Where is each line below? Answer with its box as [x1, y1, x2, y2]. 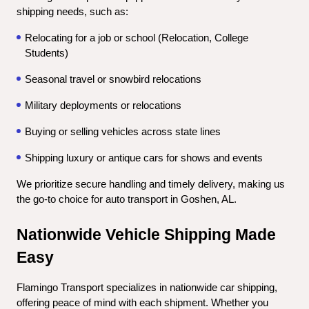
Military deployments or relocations [25, 99, 181, 111]
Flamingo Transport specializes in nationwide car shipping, [17, 281, 277, 293]
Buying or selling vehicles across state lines [25, 126, 221, 137]
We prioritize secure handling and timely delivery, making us [17, 178, 285, 190]
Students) [25, 47, 68, 59]
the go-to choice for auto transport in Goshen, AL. [17, 193, 237, 205]
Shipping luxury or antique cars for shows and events [25, 152, 263, 163]
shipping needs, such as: [17, 6, 128, 17]
